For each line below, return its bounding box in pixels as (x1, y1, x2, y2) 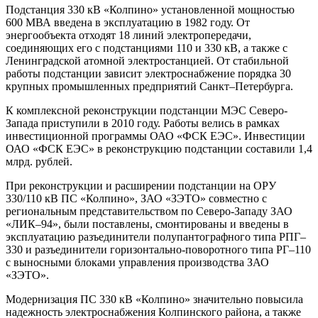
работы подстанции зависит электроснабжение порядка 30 (6, 67, 291, 80)
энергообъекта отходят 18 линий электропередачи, (6, 29, 251, 42)
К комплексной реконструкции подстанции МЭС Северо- (6, 104, 287, 117)
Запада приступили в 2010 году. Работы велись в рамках (6, 117, 280, 130)
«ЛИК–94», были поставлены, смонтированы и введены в (6, 218, 289, 231)
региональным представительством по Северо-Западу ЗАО (6, 205, 292, 218)
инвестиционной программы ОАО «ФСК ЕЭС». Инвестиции (6, 130, 305, 143)
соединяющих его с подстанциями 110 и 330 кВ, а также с (6, 42, 287, 55)
